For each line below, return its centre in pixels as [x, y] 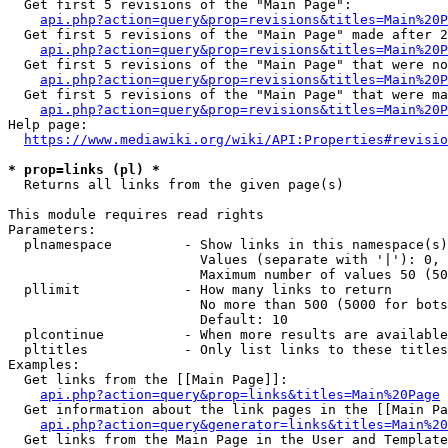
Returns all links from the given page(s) [176, 184]
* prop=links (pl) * [84, 169]
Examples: [44, 364]
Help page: [48, 124]
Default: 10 [148, 319]
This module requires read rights [136, 214]
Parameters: [52, 229]
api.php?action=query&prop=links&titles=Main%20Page [240, 394]
